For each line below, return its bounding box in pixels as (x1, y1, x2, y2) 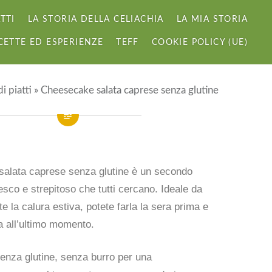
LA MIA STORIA (176, 15, 248, 24)
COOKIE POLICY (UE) (151, 38, 248, 47)
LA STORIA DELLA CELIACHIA (27, 15, 164, 24)
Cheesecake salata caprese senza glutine (41, 85, 219, 95)
